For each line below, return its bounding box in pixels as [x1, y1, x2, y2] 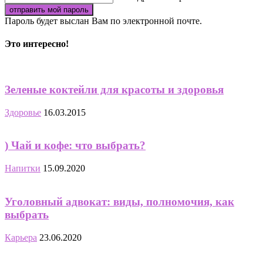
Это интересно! [5, 38, 69, 49]
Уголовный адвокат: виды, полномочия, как [5, 195, 234, 208]
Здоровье [5, 107, 41, 117]
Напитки [5, 163, 41, 174]
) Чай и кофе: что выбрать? [5, 139, 146, 152]
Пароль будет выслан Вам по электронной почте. [5, 15, 202, 26]
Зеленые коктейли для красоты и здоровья [5, 83, 224, 96]
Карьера [5, 232, 37, 242]
